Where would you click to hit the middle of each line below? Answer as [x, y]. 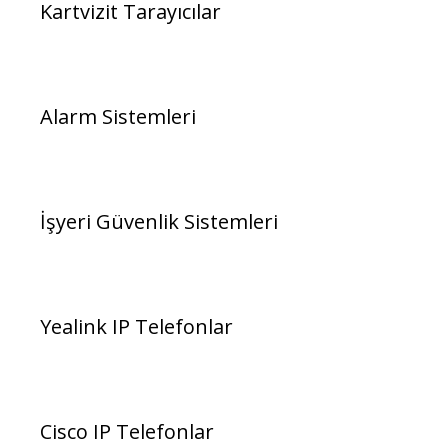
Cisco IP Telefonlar [127, 432]
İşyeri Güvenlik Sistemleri [159, 222]
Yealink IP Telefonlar [136, 327]
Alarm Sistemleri [118, 117]
